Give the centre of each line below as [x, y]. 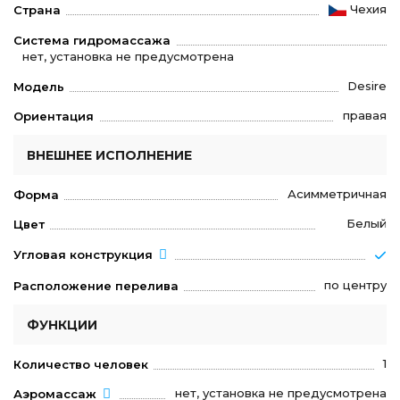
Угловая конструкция [83, 255]
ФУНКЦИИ [62, 325]
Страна [37, 9]
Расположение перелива [96, 285]
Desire [367, 85]
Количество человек [81, 364]
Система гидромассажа [92, 40]
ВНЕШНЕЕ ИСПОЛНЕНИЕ [109, 155]
